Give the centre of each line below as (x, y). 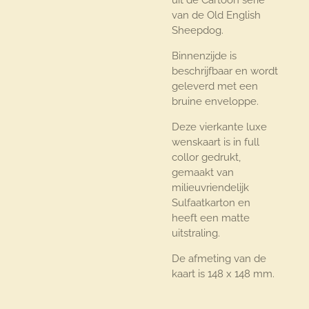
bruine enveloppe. (217, 101)
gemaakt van (203, 172)
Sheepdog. (198, 30)
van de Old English (216, 15)
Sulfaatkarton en (211, 202)
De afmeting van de (219, 258)
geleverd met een (215, 86)
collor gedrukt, (206, 157)
